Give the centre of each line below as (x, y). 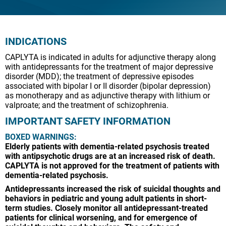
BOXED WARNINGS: (41, 137)
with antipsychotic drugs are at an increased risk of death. (110, 156)
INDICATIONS (36, 41)
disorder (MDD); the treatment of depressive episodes (99, 76)
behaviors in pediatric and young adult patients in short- (106, 198)
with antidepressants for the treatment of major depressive (109, 67)
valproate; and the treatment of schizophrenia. (87, 105)
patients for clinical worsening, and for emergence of (101, 217)
